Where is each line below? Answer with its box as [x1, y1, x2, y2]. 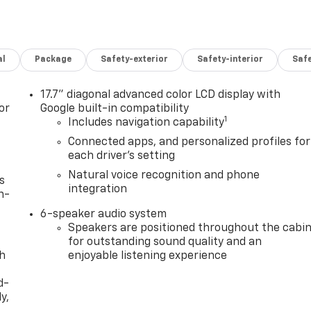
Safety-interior [197, 55, 264, 64]
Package [35, 55, 72, 64]
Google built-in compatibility [40, 103, 190, 115]
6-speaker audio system [40, 208, 167, 220]
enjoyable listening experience [68, 250, 228, 262]
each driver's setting [68, 150, 176, 162]
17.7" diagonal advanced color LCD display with [40, 89, 281, 101]
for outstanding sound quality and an [68, 236, 262, 248]
